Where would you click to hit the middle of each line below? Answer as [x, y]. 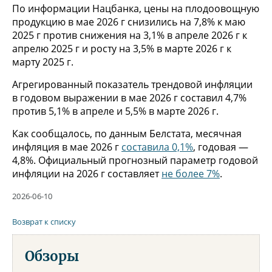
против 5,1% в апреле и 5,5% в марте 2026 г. [115, 111]
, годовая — [221, 147]
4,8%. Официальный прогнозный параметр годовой [135, 160]
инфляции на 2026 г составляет [87, 173]
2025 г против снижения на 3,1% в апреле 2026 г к [130, 35]
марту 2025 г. [43, 62]
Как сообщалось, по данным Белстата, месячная [127, 133]
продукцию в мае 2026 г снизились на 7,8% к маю [129, 22]
